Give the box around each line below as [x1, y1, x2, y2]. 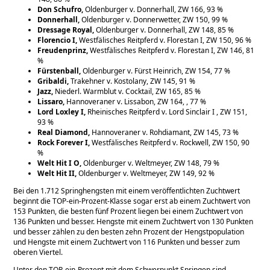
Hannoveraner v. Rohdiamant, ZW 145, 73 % [92, 127, 239, 137]
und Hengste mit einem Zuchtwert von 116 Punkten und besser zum [13, 236, 240, 247]
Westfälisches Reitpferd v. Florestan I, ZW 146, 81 [90, 45, 255, 55]
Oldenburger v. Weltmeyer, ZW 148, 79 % [83, 157, 220, 168]
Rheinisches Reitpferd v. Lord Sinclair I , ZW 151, [87, 106, 248, 117]
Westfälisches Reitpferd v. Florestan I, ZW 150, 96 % [79, 34, 252, 45]
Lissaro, [37, 96, 67, 107]
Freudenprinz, [37, 45, 90, 55]
